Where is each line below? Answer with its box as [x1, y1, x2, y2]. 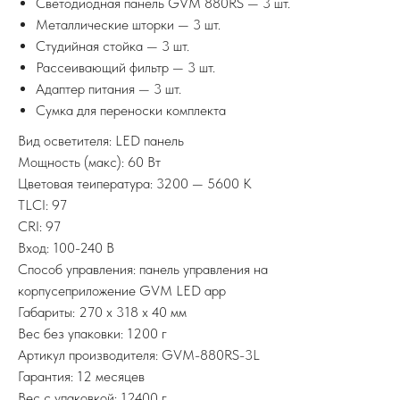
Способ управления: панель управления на [18, 260, 268, 278]
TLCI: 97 [18, 196, 67, 213]
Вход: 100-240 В [18, 238, 114, 256]
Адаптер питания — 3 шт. [36, 79, 181, 97]
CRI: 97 [18, 217, 61, 235]
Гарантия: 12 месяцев [18, 367, 145, 385]
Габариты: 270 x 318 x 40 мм [18, 303, 187, 321]
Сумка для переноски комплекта [36, 101, 226, 119]
